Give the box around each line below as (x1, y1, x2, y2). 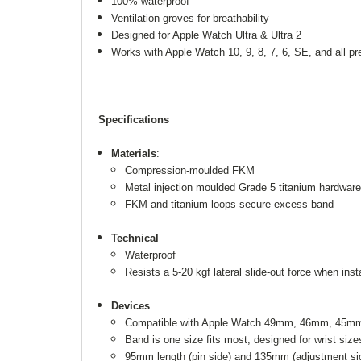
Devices (111, 299, 151, 312)
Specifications (98, 113, 169, 126)
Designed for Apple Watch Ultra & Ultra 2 (111, 28, 302, 41)
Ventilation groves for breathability (111, 11, 270, 24)
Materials (111, 147, 157, 160)
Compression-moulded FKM (124, 164, 255, 176)
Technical (111, 231, 160, 244)
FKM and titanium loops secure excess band (124, 197, 334, 210)
